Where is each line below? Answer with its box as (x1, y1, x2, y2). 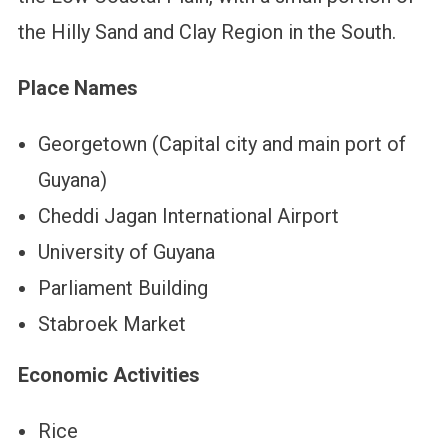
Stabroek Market (37, 312, 186, 337)
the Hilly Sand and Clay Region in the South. (17, 20, 396, 45)
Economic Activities (17, 363, 200, 388)
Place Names (17, 76, 138, 101)
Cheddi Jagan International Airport (37, 204, 339, 229)
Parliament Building (37, 276, 208, 301)
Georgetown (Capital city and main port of (37, 132, 406, 157)
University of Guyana (37, 240, 215, 265)
